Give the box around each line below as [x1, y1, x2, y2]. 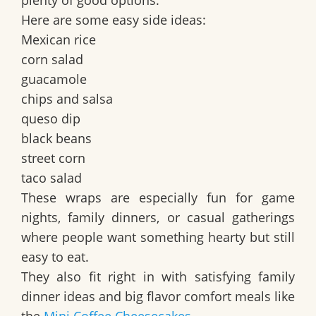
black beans [21, 130, 92, 147]
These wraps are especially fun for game [21, 189, 295, 207]
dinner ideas [21, 288, 95, 305]
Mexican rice [21, 31, 96, 49]
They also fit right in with [21, 268, 195, 286]
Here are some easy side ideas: [21, 11, 206, 29]
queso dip [21, 110, 80, 128]
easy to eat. [21, 248, 89, 266]
